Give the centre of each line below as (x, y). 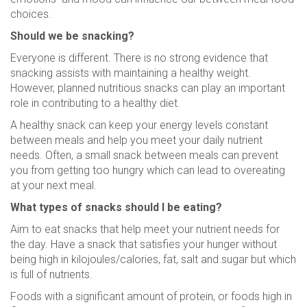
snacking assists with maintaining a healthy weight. (131, 73)
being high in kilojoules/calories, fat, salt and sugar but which (153, 259)
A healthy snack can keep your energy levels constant (139, 125)
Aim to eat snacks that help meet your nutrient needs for (145, 229)
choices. (31, 14)
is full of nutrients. (51, 274)
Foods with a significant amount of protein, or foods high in (151, 296)
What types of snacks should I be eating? (116, 207)
